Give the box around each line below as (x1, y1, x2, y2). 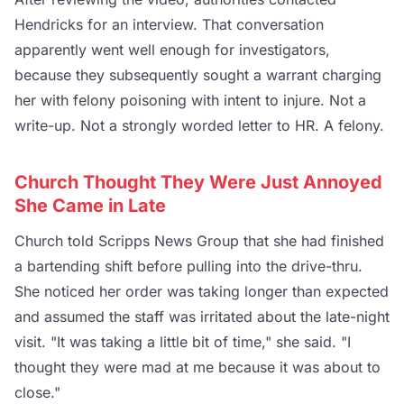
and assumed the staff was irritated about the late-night (14, 308, 390, 326)
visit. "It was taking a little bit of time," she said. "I (14, 333, 351, 351)
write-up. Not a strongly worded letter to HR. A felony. (14, 116, 384, 134)
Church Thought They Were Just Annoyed (14, 171, 382, 193)
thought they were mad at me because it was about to (14, 358, 381, 376)
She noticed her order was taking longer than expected (14, 282, 389, 300)
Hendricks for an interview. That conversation (14, 15, 324, 33)
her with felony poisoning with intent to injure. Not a (14, 91, 366, 109)
